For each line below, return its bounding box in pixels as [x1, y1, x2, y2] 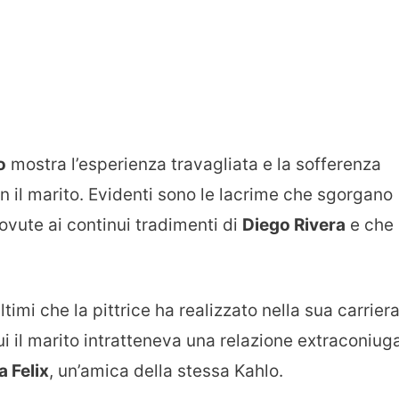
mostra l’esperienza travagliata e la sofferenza [6, 153, 381, 175]
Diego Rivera [242, 214, 346, 235]
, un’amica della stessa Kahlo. [49, 361, 283, 382]
